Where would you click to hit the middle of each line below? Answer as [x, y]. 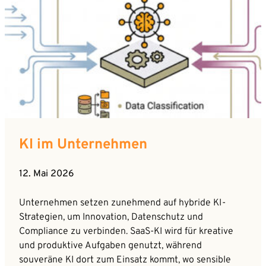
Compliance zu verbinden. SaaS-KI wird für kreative [126, 231]
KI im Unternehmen [83, 145]
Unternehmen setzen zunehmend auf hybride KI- [122, 203]
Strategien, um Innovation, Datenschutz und [111, 217]
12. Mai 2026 [47, 174]
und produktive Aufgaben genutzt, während [110, 246]
